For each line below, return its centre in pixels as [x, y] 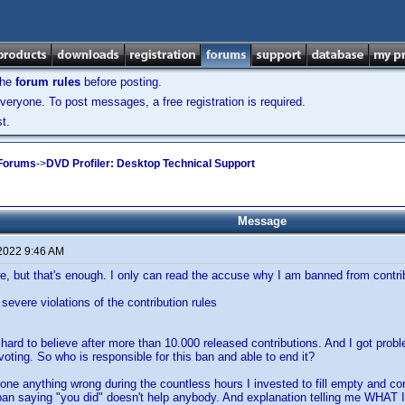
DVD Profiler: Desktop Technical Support [151, 163]
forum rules [48, 82]
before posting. [121, 82]
